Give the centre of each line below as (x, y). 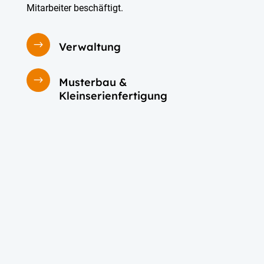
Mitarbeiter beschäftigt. (75, 8)
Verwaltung (90, 47)
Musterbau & (93, 82)
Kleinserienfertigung (113, 96)
